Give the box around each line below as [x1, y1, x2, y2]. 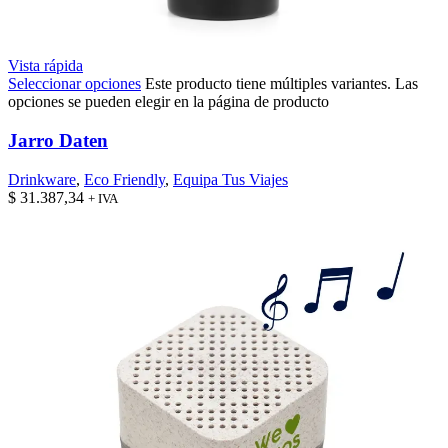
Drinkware [8, 170, 76, 188]
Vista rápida [8, 57, 83, 75]
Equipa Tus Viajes [173, 170, 288, 188]
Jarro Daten [8, 130, 108, 152]
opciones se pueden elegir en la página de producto [8, 93, 329, 111]
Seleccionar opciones [8, 75, 141, 93]
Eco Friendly [84, 170, 165, 188]
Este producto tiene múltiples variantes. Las [145, 75, 418, 93]
